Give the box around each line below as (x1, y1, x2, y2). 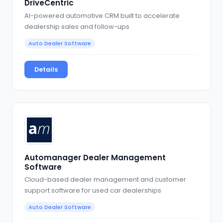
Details (34, 65, 58, 74)
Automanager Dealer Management (24, 152, 166, 163)
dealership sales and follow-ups (24, 22, 129, 31)
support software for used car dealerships (24, 186, 161, 195)
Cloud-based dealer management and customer (24, 175, 186, 184)
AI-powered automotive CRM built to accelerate (24, 11, 180, 20)
